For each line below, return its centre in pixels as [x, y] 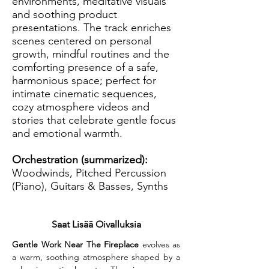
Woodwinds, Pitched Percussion [89, 173]
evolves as [159, 244]
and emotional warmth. [67, 133]
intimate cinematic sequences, [84, 94]
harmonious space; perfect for [84, 80]
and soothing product [65, 14]
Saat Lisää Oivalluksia [96, 224]
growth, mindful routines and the [91, 54]
